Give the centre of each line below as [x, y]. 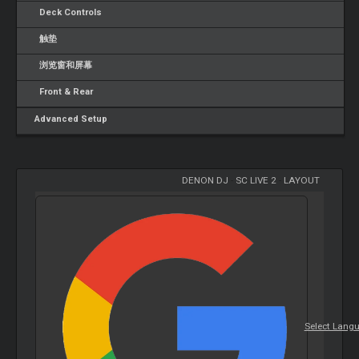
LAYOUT [301, 180]
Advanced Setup [69, 119]
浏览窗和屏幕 [61, 65]
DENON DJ [205, 180]
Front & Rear [62, 92]
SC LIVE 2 [256, 180]
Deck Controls [66, 12]
